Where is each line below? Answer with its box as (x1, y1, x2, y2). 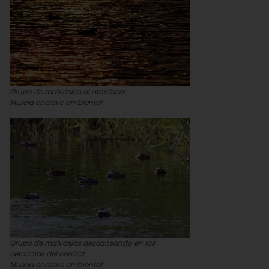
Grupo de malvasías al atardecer (10, 86, 125, 97)
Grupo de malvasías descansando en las (10, 238, 155, 248)
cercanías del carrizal (10, 249, 84, 259)
